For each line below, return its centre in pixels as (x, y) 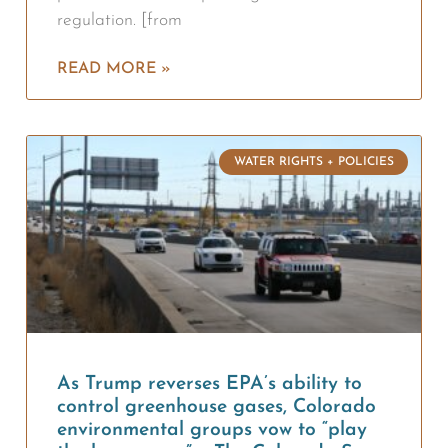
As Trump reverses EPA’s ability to (209, 383)
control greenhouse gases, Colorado (216, 406)
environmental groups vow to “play (212, 429)
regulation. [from (119, 20)
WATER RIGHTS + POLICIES (313, 161)
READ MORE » (114, 68)
